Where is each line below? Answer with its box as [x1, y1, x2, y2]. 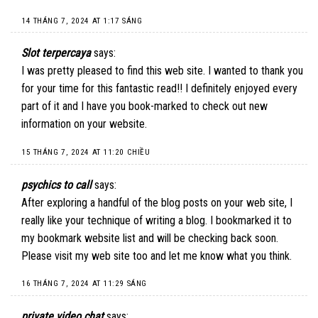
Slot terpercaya [21, 46, 91, 60]
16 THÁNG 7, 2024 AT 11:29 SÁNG [21, 279, 147, 289]
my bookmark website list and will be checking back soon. [21, 231, 278, 245]
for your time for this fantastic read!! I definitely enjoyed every [21, 82, 297, 96]
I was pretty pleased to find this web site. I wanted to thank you [21, 64, 303, 78]
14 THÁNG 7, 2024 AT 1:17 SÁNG [21, 16, 143, 26]
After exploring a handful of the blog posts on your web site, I [21, 195, 292, 209]
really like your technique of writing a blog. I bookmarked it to [21, 213, 292, 227]
